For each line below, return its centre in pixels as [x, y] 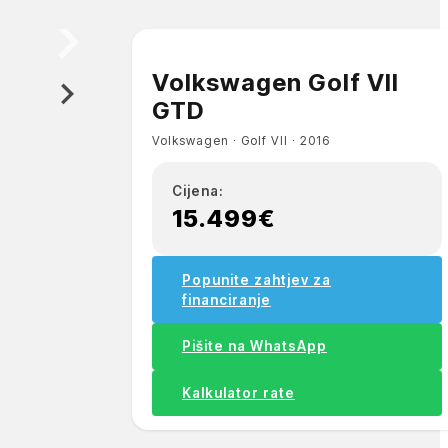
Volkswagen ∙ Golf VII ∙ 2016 [240, 140]
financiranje [226, 299]
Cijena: [197, 191]
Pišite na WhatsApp [254, 346]
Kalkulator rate [238, 393]
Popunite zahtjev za [256, 279]
